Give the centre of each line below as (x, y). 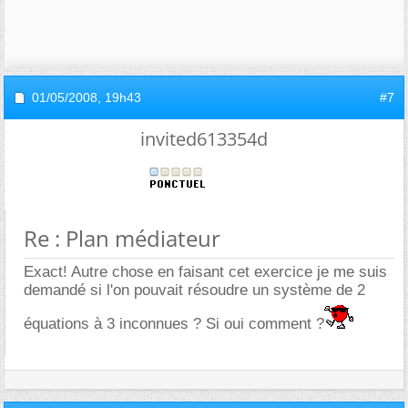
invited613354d (204, 138)
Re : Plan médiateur (122, 238)
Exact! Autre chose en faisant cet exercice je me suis (205, 271)
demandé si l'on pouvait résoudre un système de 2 (194, 290)
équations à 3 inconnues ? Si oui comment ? (174, 323)
